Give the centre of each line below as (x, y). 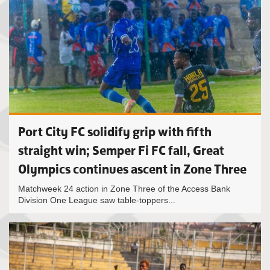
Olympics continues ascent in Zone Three (132, 169)
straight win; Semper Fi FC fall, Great (121, 150)
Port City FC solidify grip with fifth (115, 132)
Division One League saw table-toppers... (97, 200)
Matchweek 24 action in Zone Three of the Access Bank (124, 189)
